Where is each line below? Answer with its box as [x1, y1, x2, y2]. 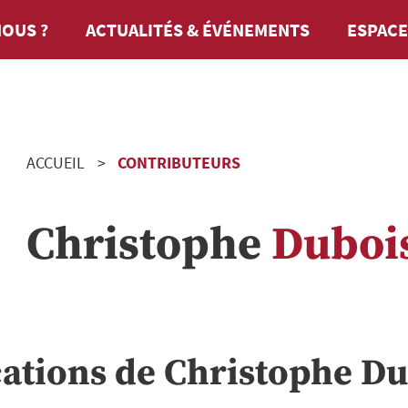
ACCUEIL [26, 152, 85, 173]
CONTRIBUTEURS [117, 152, 240, 173]
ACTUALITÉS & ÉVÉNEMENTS [86, 17, 310, 41]
